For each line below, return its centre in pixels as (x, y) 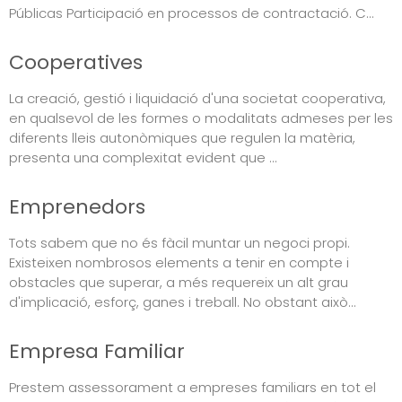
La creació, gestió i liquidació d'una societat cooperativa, (197, 98)
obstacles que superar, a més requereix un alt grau (179, 282)
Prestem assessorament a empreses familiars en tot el (192, 387)
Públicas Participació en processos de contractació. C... (192, 13)
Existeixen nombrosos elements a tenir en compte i (179, 262)
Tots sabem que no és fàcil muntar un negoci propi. (179, 242)
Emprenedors (77, 206)
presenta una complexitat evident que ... (143, 157)
